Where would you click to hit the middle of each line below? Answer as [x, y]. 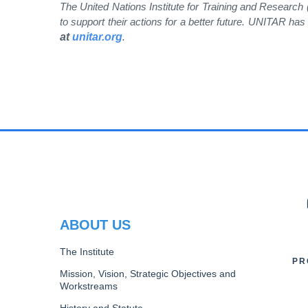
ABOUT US [95, 224]
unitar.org [97, 36]
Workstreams [89, 286]
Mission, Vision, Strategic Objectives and [148, 274]
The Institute [87, 252]
